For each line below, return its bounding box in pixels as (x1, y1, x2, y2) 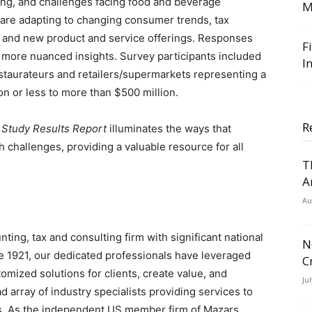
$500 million (114, 86, 175, 99)
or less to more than (10, 86, 114, 99)
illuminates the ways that (107, 122, 231, 135)
